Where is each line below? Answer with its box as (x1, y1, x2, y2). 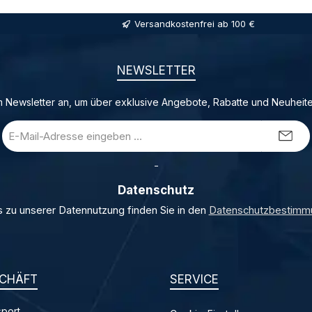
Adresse (2, 151, 40, 164)
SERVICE (170, 272, 219, 287)
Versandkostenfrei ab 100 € (134, 17, 255, 29)
